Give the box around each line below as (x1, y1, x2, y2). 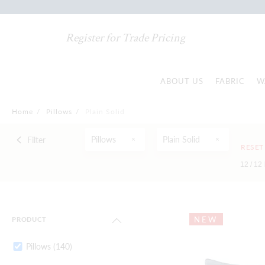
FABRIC (215, 75, 245, 86)
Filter (27, 134, 46, 146)
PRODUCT (12, 215, 47, 224)
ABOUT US (160, 75, 203, 86)
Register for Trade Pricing (66, 30, 186, 46)
